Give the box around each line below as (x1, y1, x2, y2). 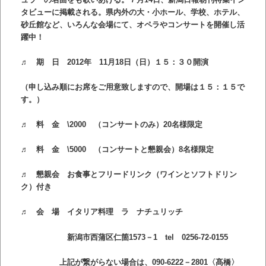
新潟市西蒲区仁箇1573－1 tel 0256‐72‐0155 (20, 232, 228, 242)
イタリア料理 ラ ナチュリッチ (66, 207, 183, 217)
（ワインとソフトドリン (151, 170, 237, 179)
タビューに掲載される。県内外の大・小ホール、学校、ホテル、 (20, 7, 245, 17)
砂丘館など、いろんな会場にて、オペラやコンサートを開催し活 (20, 20, 245, 29)
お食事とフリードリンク (59, 170, 152, 179)
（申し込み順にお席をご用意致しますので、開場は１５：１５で (20, 82, 245, 91)
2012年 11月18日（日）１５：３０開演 (59, 57, 208, 66)
